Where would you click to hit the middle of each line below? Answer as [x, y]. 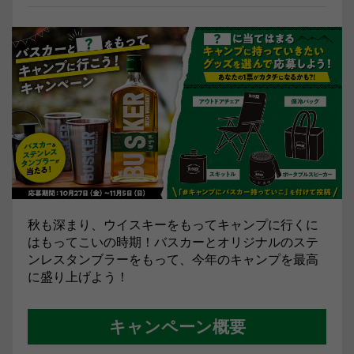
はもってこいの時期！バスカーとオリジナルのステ [173, 241]
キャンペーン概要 [177, 326]
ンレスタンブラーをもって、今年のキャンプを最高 [173, 258]
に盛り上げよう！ [78, 276]
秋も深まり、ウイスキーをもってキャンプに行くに [173, 224]
